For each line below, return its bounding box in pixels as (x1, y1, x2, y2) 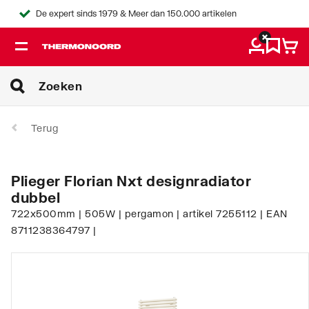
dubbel (11, 188, 60, 206)
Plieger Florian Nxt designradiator (11, 172, 251, 189)
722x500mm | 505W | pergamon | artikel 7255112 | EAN (11, 207, 288, 219)
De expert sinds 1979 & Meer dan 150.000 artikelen (36, 8, 237, 19)
